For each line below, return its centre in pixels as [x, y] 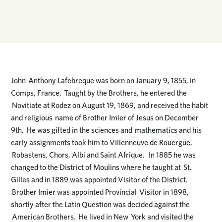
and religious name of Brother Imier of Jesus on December [105, 118]
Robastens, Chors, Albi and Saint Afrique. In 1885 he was [104, 155]
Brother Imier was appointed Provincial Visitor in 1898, [100, 192]
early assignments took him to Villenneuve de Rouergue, [102, 143]
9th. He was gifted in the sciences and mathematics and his [107, 130]
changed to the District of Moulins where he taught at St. [102, 167]
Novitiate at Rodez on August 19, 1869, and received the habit [110, 106]
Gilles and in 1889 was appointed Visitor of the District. [100, 180]
